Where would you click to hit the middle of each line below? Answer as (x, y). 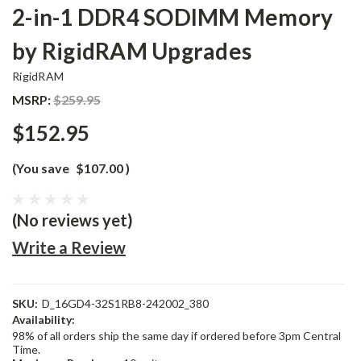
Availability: (44, 320)
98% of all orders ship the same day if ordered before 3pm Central (176, 336)
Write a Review (69, 247)
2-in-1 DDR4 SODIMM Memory (173, 17)
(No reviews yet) (73, 220)
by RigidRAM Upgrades (132, 51)
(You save (41, 168)
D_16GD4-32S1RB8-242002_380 (125, 303)
